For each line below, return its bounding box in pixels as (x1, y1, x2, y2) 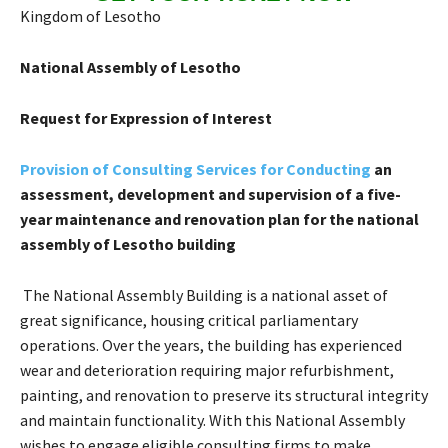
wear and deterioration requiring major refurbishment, (20, 359, 394, 380)
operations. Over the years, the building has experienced (20, 334, 402, 355)
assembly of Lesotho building (20, 233, 236, 254)
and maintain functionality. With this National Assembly (20, 409, 405, 430)
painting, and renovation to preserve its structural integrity (20, 384, 428, 405)
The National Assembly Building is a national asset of (20, 284, 388, 305)
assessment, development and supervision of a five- (20, 183, 401, 204)
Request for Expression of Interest (20, 107, 272, 128)
